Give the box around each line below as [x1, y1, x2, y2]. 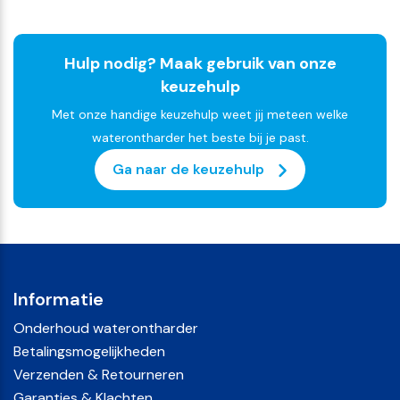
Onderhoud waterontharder [13, 318, 198, 337]
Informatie [13, 287, 104, 311]
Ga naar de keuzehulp [112, 159, 268, 179]
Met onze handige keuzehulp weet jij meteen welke [52, 105, 348, 122]
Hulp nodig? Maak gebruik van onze [63, 52, 337, 74]
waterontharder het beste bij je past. [91, 129, 309, 146]
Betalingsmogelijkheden [13, 341, 165, 361]
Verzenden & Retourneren [13, 364, 184, 384]
